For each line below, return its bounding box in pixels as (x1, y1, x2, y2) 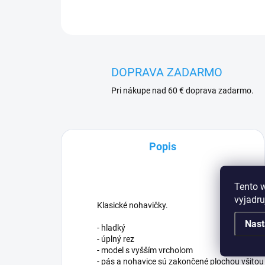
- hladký (97, 223, 125, 232)
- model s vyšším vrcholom (97, 245, 193, 255)
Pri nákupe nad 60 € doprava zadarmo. (111, 86, 254, 95)
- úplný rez (97, 234, 134, 244)
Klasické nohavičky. (97, 201, 168, 210)
